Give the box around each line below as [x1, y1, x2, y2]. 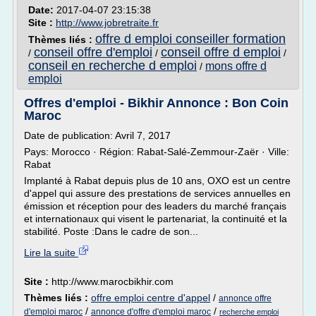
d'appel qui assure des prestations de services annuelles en [24, 188, 291, 199]
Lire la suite [24, 247, 78, 258]
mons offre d [205, 60, 267, 72]
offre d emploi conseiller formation [95, 32, 286, 46]
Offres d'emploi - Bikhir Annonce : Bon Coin [24, 96, 288, 110]
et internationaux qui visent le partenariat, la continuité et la [24, 213, 287, 224]
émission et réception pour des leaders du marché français [24, 200, 286, 212]
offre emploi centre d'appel [91, 292, 210, 303]
